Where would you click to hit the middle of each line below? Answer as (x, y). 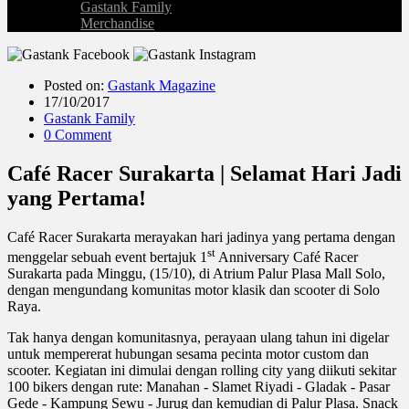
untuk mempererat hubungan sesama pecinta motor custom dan (188, 354)
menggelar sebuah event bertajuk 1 (107, 257)
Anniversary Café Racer (287, 257)
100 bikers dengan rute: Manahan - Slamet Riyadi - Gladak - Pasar (199, 387)
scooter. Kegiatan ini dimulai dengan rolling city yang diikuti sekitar (202, 371)
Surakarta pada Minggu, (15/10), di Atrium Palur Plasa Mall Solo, (196, 274)
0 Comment (78, 135)
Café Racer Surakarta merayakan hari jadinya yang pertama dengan (201, 236)
